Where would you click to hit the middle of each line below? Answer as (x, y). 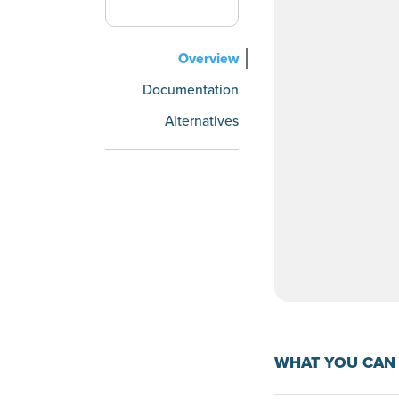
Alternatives (202, 120)
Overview (208, 58)
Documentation (191, 89)
